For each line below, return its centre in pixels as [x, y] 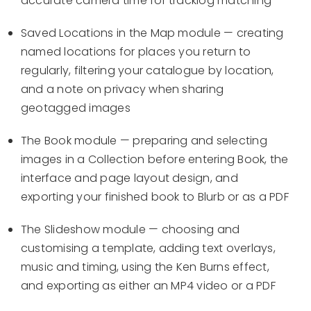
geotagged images [76, 108]
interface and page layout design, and [129, 178]
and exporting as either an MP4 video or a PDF [148, 286]
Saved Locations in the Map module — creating [152, 33]
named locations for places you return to [136, 52]
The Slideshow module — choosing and [131, 230]
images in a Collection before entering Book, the [155, 160]
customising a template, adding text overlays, [148, 249]
